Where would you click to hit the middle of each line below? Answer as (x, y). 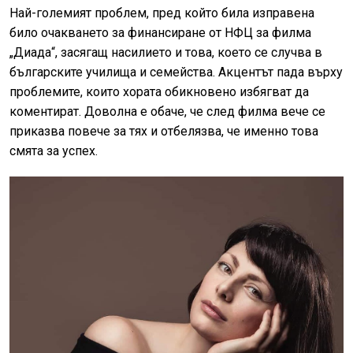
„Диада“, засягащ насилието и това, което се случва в (166, 52)
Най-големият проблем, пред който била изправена (162, 13)
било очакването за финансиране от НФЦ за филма (160, 32)
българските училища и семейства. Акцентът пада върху (176, 72)
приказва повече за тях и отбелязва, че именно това (164, 131)
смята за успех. (54, 150)
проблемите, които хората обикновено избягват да (159, 91)
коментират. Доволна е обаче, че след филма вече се (167, 111)
